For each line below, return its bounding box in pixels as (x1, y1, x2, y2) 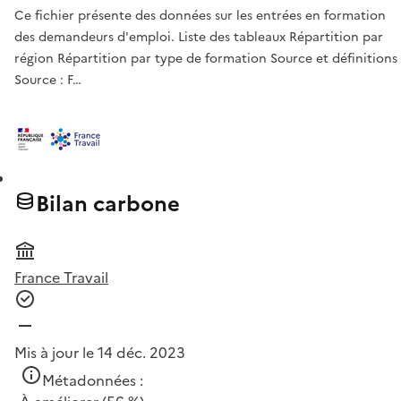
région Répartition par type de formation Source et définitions (14, 49, 397, 69)
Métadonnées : (42, 370, 143, 392)
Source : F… (14, 71, 81, 90)
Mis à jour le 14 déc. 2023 (14, 342, 185, 364)
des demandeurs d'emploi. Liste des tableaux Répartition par (14, 28, 383, 47)
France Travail (14, 267, 108, 289)
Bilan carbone (36, 188, 180, 221)
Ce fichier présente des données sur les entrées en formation (14, 6, 386, 26)
